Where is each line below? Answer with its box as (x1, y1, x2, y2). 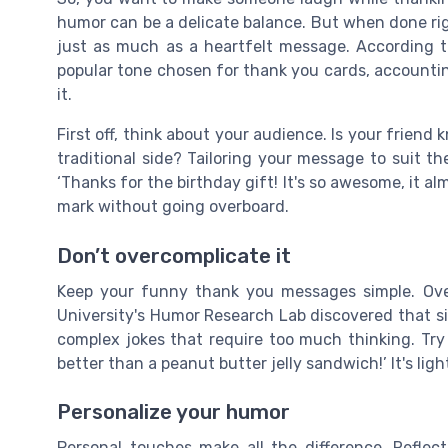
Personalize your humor (57, 400, 290, 425)
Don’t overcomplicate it (57, 243, 291, 268)
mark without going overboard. (57, 197, 289, 217)
